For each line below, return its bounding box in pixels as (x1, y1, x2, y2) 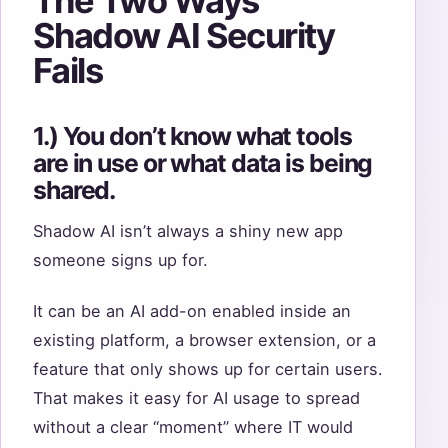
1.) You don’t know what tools (33, 120, 352, 151)
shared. (33, 174, 116, 205)
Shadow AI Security (33, 14, 335, 56)
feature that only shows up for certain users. (33, 358, 383, 379)
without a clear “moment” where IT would (33, 416, 353, 437)
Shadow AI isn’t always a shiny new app (33, 221, 343, 242)
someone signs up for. (33, 250, 208, 271)
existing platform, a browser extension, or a (33, 329, 376, 350)
